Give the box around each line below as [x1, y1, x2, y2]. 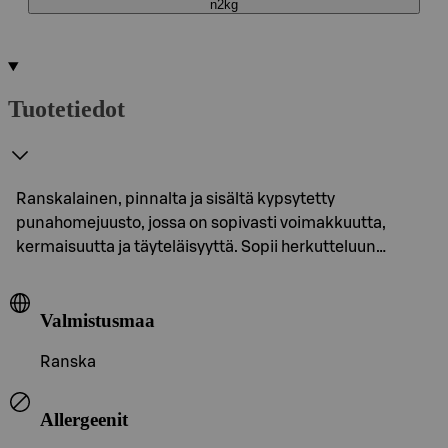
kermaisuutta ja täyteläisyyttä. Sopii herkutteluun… [16, 238, 386, 255]
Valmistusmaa [40, 309, 155, 331]
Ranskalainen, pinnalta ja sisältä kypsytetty [16, 190, 335, 207]
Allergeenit [40, 408, 128, 430]
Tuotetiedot [8, 95, 125, 122]
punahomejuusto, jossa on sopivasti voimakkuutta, [16, 214, 386, 231]
